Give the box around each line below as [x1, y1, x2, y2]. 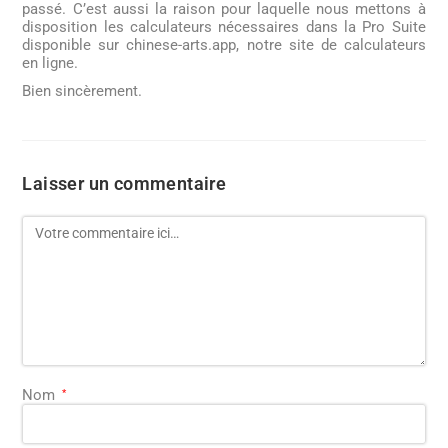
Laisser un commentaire [22, 172, 227, 194]
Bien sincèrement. [22, 81, 143, 100]
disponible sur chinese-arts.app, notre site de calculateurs [22, 35, 426, 54]
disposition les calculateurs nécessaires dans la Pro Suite [22, 17, 426, 36]
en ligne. [22, 53, 79, 72]
